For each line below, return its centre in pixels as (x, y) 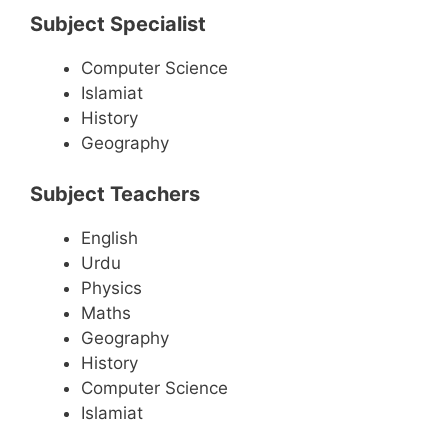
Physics (111, 287)
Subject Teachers (115, 193)
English (109, 237)
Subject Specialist (118, 24)
